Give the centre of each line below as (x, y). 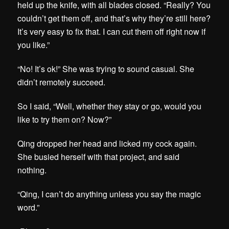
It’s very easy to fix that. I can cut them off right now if (112, 31)
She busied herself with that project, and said (99, 157)
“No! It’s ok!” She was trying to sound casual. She (106, 68)
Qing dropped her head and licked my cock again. (107, 144)
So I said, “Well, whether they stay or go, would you (110, 106)
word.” (29, 208)
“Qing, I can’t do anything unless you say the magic (109, 194)
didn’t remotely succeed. (63, 82)
